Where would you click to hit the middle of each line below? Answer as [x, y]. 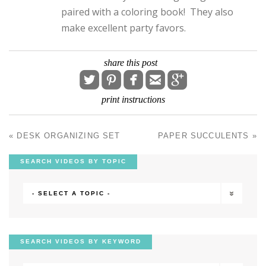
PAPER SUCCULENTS [205, 136]
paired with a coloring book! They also [147, 12]
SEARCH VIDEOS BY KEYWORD [80, 242]
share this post [131, 63]
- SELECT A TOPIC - [71, 193]
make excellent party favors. [123, 28]
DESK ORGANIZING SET [67, 136]
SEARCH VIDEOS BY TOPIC [73, 161]
